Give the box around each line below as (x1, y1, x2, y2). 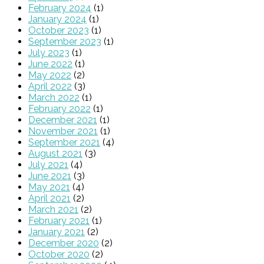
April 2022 (28, 81, 72, 92)
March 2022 (28, 92, 80, 103)
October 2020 (28, 249, 90, 260)
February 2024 (28, 2, 91, 14)
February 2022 (28, 103, 91, 114)
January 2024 (28, 14, 87, 25)
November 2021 (28, 126, 98, 137)
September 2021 (28, 137, 100, 148)
